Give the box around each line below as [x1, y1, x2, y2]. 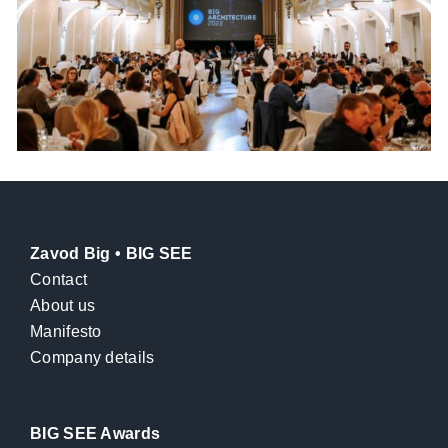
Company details [30, 349, 155, 367]
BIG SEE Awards [30, 425, 161, 443]
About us [30, 297, 96, 315]
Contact [30, 271, 88, 289]
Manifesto [30, 323, 102, 341]
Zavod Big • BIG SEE [30, 245, 193, 263]
